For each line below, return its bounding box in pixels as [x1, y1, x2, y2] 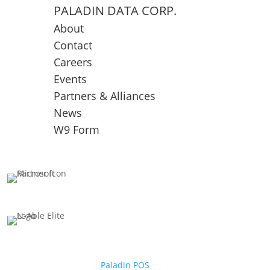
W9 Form [54, 122, 100, 137]
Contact [54, 38, 93, 53]
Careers [54, 55, 93, 70]
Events [54, 72, 87, 87]
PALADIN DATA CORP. [54, 2, 177, 19]
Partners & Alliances [54, 89, 156, 104]
